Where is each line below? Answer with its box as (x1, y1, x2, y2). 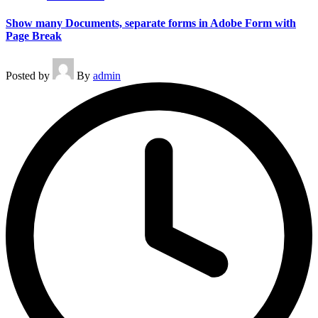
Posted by (6, 69, 50, 82)
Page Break (6, 30, 62, 43)
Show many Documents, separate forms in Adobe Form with (6, 17, 296, 30)
